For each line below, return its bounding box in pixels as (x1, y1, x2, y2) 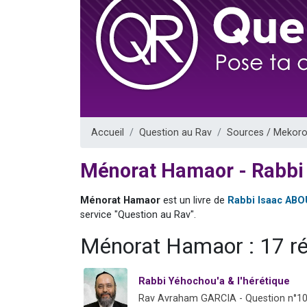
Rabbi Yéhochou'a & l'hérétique (138, 275, 290, 287)
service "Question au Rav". (80, 208, 196, 221)
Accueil (91, 126, 124, 138)
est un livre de (163, 194, 228, 206)
